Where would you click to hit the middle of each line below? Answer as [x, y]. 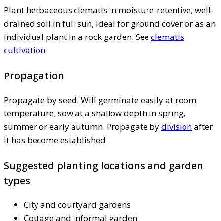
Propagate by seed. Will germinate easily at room [100, 100]
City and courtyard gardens [77, 204]
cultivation [25, 50]
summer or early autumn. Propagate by [83, 126]
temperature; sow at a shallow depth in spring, [95, 113]
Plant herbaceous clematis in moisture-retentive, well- [109, 10]
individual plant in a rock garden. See [77, 37]
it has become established [55, 140]
